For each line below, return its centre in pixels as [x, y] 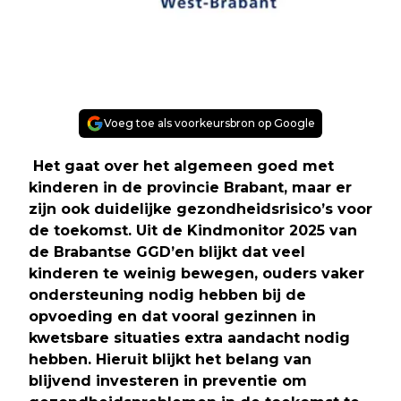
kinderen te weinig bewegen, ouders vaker [196, 273]
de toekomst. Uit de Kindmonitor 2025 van [193, 230]
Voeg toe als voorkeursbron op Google [209, 123]
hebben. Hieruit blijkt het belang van [170, 359]
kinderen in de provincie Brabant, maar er [190, 187]
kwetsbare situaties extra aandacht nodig [189, 337]
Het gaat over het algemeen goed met [181, 166]
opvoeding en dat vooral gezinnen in [172, 316]
